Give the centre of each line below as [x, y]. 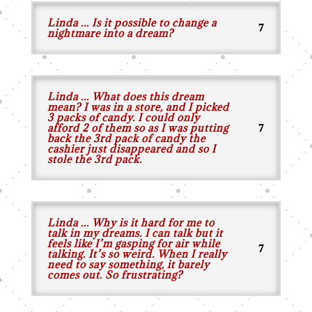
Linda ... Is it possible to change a [132, 23]
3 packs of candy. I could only [123, 117]
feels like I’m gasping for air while [133, 243]
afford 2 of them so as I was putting [138, 128]
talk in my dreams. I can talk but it [135, 233]
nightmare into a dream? [110, 33]
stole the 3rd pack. [94, 159]
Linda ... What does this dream [125, 96]
